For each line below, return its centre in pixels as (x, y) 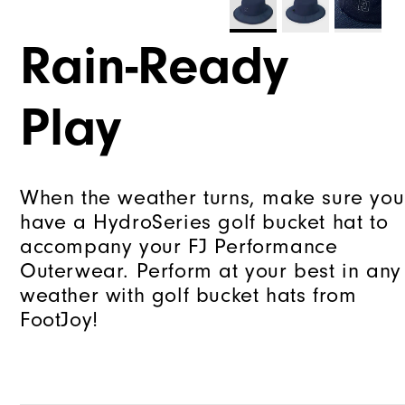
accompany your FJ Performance (179, 247)
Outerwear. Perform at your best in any (211, 271)
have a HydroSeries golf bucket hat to (204, 222)
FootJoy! (59, 320)
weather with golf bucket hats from (188, 296)
